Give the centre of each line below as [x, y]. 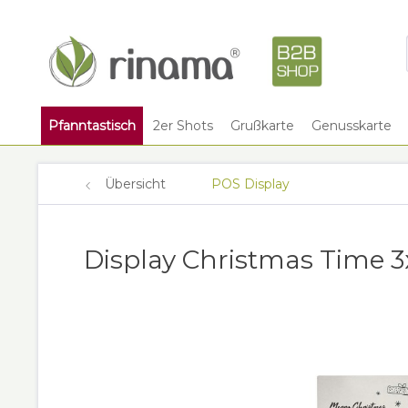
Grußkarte [262, 126]
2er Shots [183, 126]
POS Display [250, 184]
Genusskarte [352, 126]
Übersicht [135, 184]
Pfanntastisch [92, 126]
